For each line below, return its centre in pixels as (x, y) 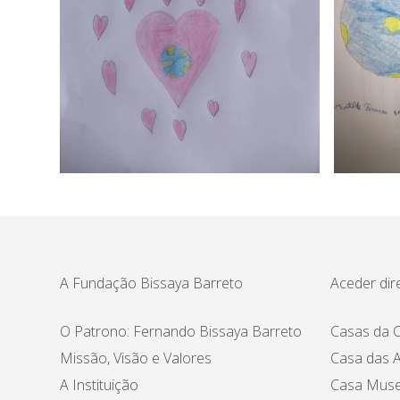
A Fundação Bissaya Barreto (152, 283)
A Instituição (100, 385)
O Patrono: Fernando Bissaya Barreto (181, 332)
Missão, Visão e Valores (136, 358)
